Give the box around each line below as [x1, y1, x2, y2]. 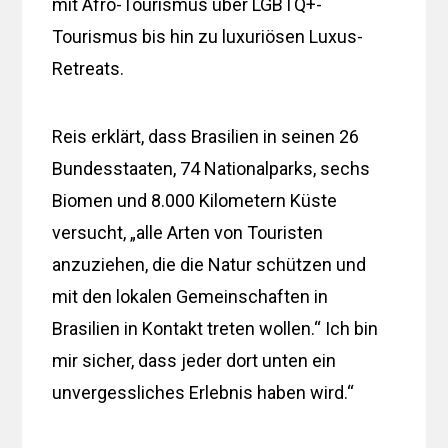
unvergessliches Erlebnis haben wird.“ [52, 381, 355, 403]
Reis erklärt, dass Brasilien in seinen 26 [52, 125, 360, 147]
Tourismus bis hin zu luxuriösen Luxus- [52, 25, 364, 47]
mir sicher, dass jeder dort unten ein [52, 349, 337, 371]
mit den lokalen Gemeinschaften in [52, 285, 329, 307]
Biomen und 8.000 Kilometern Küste [52, 189, 338, 211]
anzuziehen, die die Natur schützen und [52, 253, 367, 275]
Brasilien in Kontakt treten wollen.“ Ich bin [52, 317, 379, 339]
